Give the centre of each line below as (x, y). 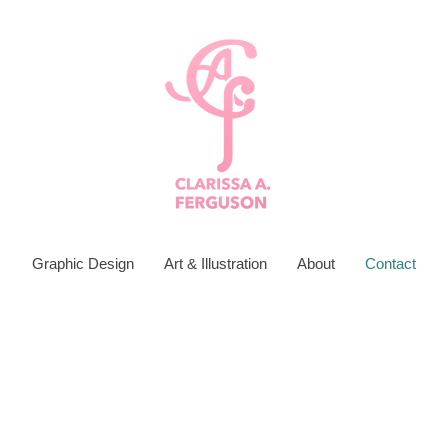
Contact (390, 263)
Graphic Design (83, 263)
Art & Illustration (215, 263)
